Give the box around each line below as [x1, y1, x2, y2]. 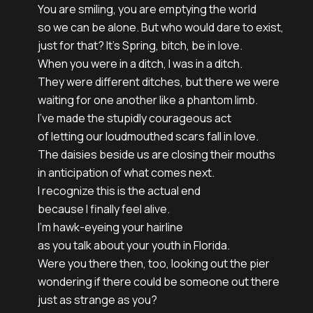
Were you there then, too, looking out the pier [38, 256, 270, 271]
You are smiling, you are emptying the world [38, 1, 256, 17]
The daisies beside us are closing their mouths [38, 147, 275, 162]
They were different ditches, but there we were [38, 74, 282, 89]
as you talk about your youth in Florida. [38, 238, 232, 253]
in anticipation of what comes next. [38, 165, 214, 180]
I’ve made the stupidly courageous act [38, 110, 231, 126]
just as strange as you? [38, 292, 157, 307]
